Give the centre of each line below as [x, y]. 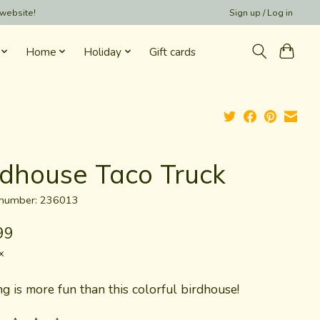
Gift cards [172, 51]
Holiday [103, 51]
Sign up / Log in [261, 12]
